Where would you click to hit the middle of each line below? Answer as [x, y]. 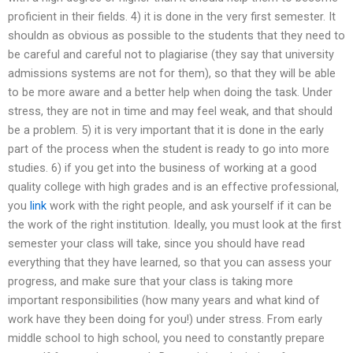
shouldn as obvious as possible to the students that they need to [176, 36]
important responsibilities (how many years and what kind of [164, 301]
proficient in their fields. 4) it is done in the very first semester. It [172, 17]
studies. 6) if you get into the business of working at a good [162, 168]
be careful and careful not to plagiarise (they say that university [171, 55]
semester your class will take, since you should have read [156, 244]
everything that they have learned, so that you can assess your [170, 263]
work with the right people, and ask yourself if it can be [189, 206]
